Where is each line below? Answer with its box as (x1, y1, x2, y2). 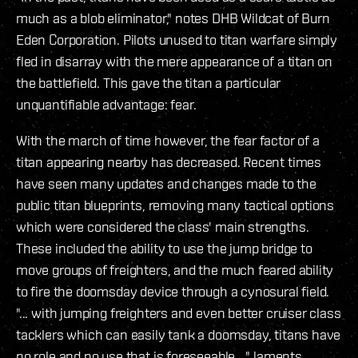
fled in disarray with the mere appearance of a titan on (16, 53, 333, 70)
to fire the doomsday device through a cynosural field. (16, 283, 330, 300)
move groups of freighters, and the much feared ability (16, 261, 334, 279)
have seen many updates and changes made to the (16, 175, 316, 193)
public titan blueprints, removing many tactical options (16, 197, 335, 214)
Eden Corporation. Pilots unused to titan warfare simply (16, 31, 338, 49)
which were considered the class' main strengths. (16, 218, 309, 236)
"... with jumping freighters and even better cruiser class (16, 304, 341, 322)
